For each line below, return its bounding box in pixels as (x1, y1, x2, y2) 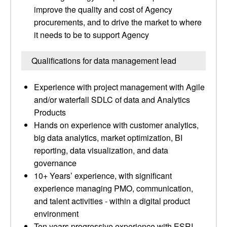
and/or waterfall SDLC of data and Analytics (34, 94, 190, 105)
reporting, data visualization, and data (34, 144, 168, 156)
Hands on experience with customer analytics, (34, 119, 199, 131)
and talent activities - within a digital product (34, 195, 190, 207)
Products (34, 106, 66, 118)
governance (34, 157, 77, 169)
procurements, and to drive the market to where (34, 16, 202, 28)
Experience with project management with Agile (34, 81, 205, 93)
